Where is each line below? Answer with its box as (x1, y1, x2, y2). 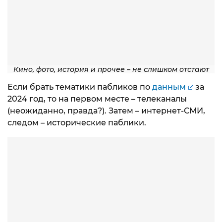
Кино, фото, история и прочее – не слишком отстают (13, 64, 209, 74)
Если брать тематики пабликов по (7, 82, 152, 92)
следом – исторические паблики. (7, 117, 146, 127)
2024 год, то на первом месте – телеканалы (7, 94, 187, 104)
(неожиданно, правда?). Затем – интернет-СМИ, (7, 106, 205, 115)
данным (152, 82, 186, 92)
